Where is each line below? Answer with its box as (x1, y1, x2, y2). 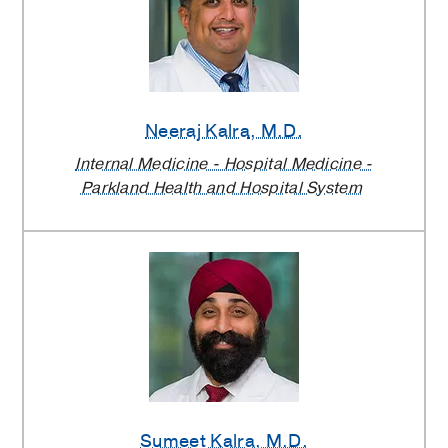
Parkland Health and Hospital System (80, 176, 363, 199)
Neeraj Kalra (145, 118, 250, 143)
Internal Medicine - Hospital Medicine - (75, 152, 373, 175)
